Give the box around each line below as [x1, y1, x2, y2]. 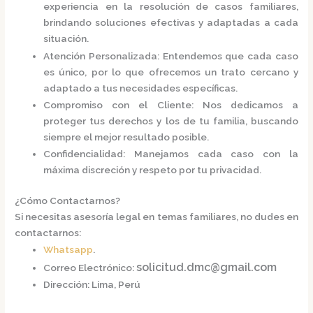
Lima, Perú [92, 279, 141, 291]
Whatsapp [43, 244, 94, 256]
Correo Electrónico [43, 261, 133, 273]
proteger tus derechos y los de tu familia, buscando [43, 115, 298, 127]
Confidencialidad [43, 148, 124, 160]
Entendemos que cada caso [162, 50, 298, 61]
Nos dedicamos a [202, 99, 298, 111]
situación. [43, 33, 89, 45]
